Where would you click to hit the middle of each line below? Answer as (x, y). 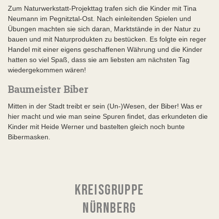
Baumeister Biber (48, 89)
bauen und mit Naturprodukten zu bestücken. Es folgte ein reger (107, 39)
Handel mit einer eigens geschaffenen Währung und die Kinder (105, 49)
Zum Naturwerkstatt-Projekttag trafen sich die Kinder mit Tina (102, 8)
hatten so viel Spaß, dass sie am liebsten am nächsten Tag (99, 60)
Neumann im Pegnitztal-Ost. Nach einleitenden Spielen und (99, 19)
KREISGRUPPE (109, 190)
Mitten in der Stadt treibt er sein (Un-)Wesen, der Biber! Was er (105, 106)
